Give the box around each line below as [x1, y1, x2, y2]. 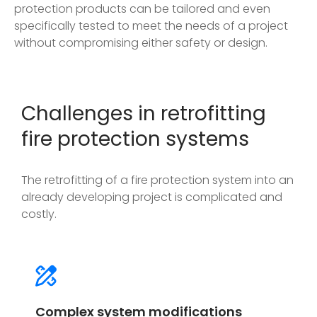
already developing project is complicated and [21, 188, 282, 205]
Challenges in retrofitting [21, 99, 266, 127]
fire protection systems [21, 125, 249, 153]
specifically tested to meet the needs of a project [14, 17, 288, 34]
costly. [21, 205, 57, 222]
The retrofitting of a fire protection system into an [21, 171, 294, 188]
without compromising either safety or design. [14, 34, 267, 51]
